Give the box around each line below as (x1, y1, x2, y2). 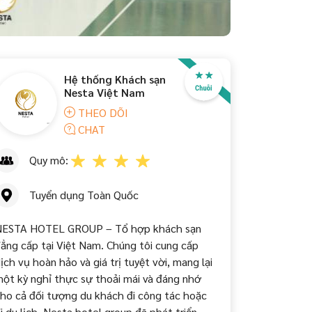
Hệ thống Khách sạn (63, 72, 166, 86)
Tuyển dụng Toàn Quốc (26, 187, 139, 202)
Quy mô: (26, 153, 71, 167)
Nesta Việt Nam (63, 85, 145, 100)
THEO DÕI (75, 105, 128, 120)
